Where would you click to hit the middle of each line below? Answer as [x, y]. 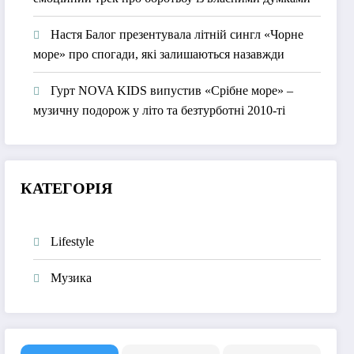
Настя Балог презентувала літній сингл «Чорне [177, 34]
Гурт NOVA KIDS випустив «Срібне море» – [172, 90]
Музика [72, 278]
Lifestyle [73, 242]
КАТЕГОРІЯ [67, 188]
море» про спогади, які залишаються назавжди [159, 54]
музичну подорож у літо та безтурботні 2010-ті [160, 110]
